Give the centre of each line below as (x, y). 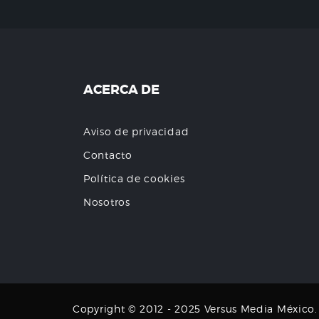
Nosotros (107, 202)
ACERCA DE (121, 89)
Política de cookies (134, 178)
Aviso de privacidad (136, 131)
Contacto (108, 155)
